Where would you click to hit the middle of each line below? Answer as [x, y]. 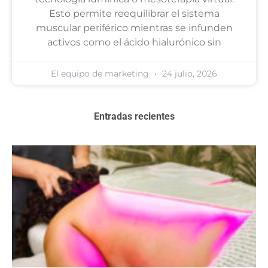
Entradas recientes [134, 117]
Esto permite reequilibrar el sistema [134, 14]
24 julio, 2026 [188, 74]
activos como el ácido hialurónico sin [134, 42]
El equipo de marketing [101, 74]
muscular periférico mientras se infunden [134, 28]
